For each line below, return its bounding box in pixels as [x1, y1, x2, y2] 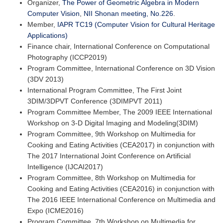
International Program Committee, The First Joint [27, 86, 182, 95]
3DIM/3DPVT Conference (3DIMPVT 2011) [27, 97, 162, 106]
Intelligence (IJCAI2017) [27, 163, 103, 171]
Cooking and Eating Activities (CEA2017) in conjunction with [27, 141, 215, 149]
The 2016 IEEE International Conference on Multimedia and [27, 196, 216, 204]
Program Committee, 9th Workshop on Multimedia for [27, 130, 196, 138]
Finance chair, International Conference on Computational [27, 42, 210, 51]
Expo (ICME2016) [27, 207, 84, 215]
